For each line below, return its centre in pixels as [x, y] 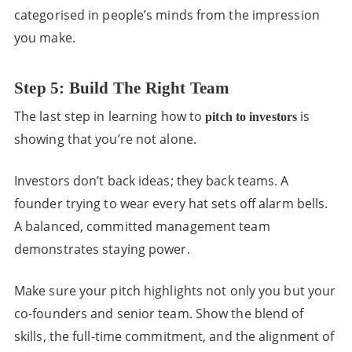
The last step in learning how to [110, 116]
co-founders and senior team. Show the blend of [159, 313]
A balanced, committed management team [142, 226]
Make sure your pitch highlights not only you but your [175, 291]
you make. [44, 38]
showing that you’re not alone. [105, 139]
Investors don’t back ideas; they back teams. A [151, 181]
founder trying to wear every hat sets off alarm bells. [171, 203]
